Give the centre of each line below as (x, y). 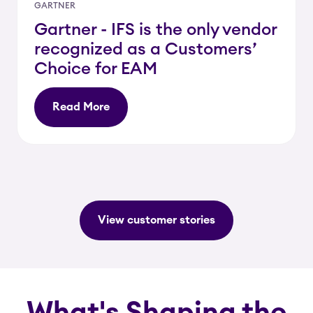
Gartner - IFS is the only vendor (155, 30)
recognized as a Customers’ (145, 50)
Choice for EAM (96, 69)
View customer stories (156, 220)
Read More (81, 107)
